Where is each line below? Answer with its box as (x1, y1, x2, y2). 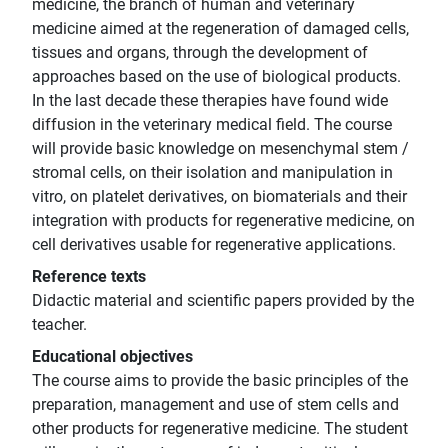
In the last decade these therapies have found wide (32, 91, 388, 111)
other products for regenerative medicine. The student (32, 419, 408, 439)
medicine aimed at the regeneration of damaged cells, (32, 19, 409, 39)
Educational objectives (32, 347, 193, 367)
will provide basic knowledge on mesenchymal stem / (32, 139, 409, 159)
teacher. (32, 315, 87, 335)
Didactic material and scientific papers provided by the (32, 291, 414, 311)
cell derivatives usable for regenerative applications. (32, 235, 396, 255)
